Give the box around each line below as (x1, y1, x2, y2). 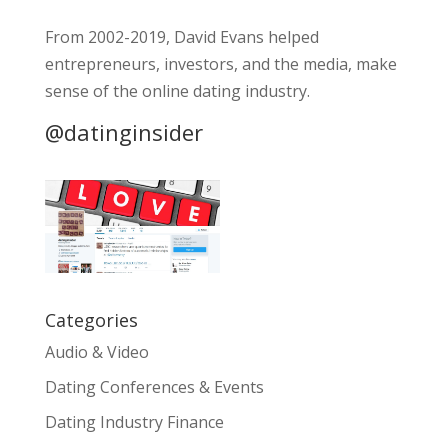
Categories (44, 307, 138, 332)
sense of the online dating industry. (44, 80, 310, 102)
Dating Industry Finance (44, 410, 224, 433)
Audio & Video (44, 340, 149, 363)
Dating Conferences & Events (44, 375, 264, 398)
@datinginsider (44, 117, 203, 147)
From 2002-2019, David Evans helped (44, 26, 319, 48)
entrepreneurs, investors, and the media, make (44, 53, 397, 75)
